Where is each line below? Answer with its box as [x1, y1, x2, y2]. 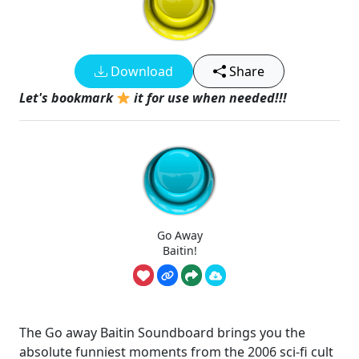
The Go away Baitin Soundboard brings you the [19, 324, 305, 342]
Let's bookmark [19, 89, 116, 107]
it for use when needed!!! [131, 89, 288, 107]
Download [107, 63, 173, 80]
